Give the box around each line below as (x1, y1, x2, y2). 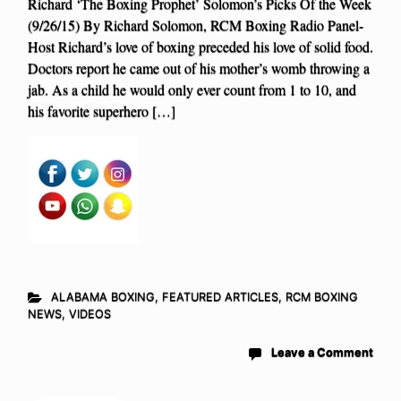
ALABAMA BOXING (50, 290, 155, 304)
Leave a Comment (271, 346, 373, 360)
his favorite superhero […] (28, 101, 175, 121)
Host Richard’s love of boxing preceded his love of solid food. (28, 37, 373, 56)
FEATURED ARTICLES (161, 290, 278, 304)
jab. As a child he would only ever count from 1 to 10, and (28, 80, 356, 99)
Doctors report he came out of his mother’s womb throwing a (28, 58, 370, 78)
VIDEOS (69, 307, 111, 321)
